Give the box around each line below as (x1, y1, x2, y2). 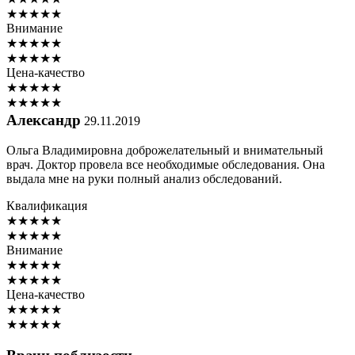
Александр (6, 112, 81, 129)
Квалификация (6, 199, 87, 213)
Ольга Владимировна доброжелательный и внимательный (6, 143, 323, 158)
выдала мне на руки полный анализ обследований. (6, 172, 282, 186)
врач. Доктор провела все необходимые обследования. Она (6, 158, 325, 172)
